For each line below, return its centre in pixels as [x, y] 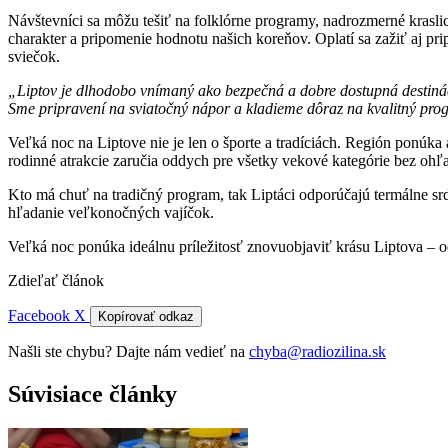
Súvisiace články [92, 393]
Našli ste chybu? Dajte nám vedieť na [128, 351]
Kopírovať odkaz [146, 316]
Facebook [41, 315]
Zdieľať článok [56, 280]
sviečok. [34, 56]
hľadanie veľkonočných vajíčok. [111, 212]
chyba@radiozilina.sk [317, 351]
